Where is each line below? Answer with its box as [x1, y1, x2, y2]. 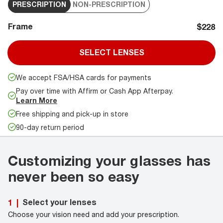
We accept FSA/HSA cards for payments [16, 73, 151, 82]
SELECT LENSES [79, 47, 144, 57]
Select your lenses [22, 197, 97, 208]
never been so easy [8, 168, 139, 185]
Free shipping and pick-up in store [16, 109, 128, 118]
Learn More [16, 96, 57, 105]
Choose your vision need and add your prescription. [8, 210, 179, 219]
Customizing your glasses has [8, 152, 211, 169]
